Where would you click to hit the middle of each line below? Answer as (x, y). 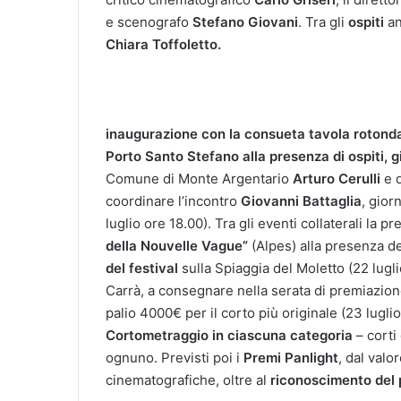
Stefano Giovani (243, 21)
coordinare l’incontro (173, 200)
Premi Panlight (291, 357)
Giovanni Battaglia (301, 200)
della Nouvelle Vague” (177, 245)
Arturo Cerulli (337, 178)
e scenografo (147, 21)
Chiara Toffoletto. (163, 44)
